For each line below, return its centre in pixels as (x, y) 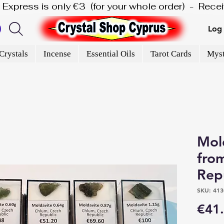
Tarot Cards (171, 53)
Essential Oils (110, 53)
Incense (57, 53)
